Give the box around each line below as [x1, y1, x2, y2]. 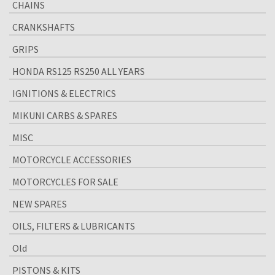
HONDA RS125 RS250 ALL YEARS [12, 65, 145, 77]
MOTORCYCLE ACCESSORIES [12, 153, 131, 166]
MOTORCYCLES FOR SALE [12, 176, 118, 188]
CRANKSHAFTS [12, 21, 75, 33]
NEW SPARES [12, 198, 67, 210]
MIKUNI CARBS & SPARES [12, 109, 117, 122]
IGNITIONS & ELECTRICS [12, 87, 116, 99]
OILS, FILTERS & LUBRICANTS [12, 220, 135, 232]
